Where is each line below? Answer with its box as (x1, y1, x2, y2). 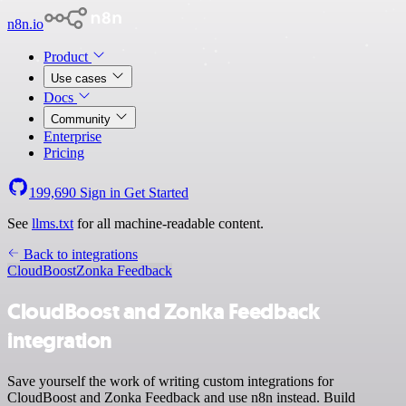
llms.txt (32, 216, 73, 231)
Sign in (76, 185, 124, 200)
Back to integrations (20, 246, 138, 262)
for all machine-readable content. (73, 216, 264, 231)
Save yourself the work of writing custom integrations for (7, 372, 333, 389)
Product (43, 49, 92, 64)
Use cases (51, 72, 111, 85)
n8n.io (7, 16, 43, 32)
